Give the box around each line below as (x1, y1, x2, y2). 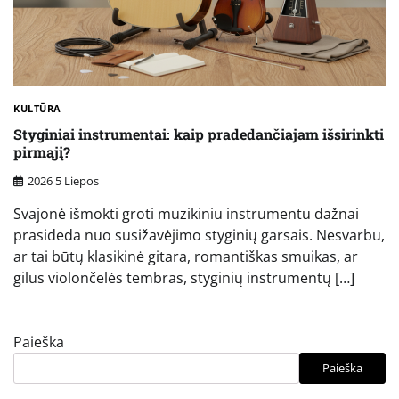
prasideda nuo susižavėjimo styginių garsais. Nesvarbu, (13, 224, 385, 245)
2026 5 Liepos (28, 172, 99, 189)
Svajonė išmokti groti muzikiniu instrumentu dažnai (13, 203, 359, 224)
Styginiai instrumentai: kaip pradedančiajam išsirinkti (13, 124, 384, 143)
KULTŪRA (13, 102, 61, 116)
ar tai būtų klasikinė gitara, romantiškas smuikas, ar (13, 246, 358, 266)
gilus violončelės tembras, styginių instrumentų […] (13, 267, 354, 288)
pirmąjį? (13, 142, 70, 161)
